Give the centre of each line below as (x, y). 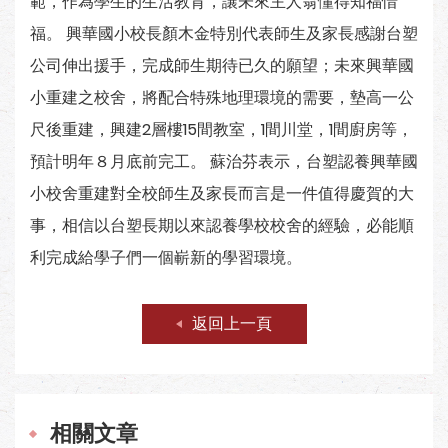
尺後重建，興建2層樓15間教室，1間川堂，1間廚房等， (221, 129)
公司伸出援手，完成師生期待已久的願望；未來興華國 (222, 65)
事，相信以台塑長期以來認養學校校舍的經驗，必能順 (222, 225)
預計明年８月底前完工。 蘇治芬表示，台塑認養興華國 (224, 161)
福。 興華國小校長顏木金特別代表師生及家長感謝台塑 (224, 33)
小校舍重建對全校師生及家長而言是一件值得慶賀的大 (222, 193)
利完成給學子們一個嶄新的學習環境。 (166, 257)
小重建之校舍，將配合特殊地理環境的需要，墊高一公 (222, 97)
